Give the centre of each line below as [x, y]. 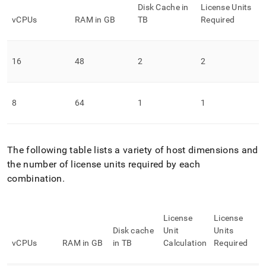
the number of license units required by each [104, 164]
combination [35, 178]
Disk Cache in [163, 7]
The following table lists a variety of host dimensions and [133, 150]
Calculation [185, 243]
